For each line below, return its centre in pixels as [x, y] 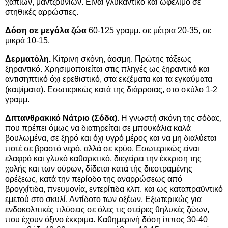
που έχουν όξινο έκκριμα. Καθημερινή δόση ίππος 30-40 [106, 219]
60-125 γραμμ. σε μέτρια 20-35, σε [149, 31]
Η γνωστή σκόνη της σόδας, [170, 118]
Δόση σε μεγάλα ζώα [46, 31]
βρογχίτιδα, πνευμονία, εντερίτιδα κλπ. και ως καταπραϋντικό [114, 189]
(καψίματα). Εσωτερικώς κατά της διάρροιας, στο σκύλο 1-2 [111, 89]
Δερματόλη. [28, 59]
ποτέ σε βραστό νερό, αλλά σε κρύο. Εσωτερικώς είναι [102, 148]
